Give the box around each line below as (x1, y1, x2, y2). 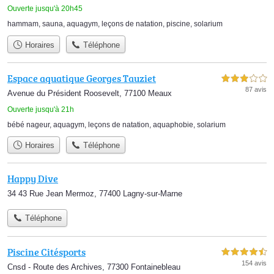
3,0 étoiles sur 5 (221, 75, 267, 82)
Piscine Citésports (7, 245, 86, 259)
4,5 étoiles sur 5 (221, 248, 267, 256)
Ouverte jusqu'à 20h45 (7, 4, 83, 13)
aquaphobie (153, 120, 193, 129)
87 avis (245, 85, 267, 93)
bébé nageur (7, 120, 50, 129)
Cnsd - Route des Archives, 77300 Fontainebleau (7, 262, 180, 272)
